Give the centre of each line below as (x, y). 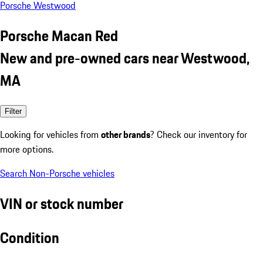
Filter (13, 111)
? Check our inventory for (199, 134)
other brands (126, 134)
